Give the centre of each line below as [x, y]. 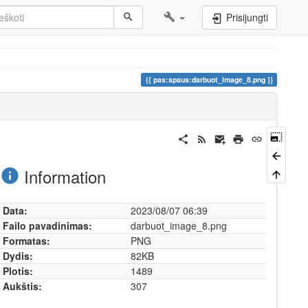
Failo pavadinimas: [47, 225]
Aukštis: [22, 286]
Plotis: [18, 271]
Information [63, 176]
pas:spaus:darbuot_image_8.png [209, 79]
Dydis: [18, 255]
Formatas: [26, 240]
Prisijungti [246, 17]
